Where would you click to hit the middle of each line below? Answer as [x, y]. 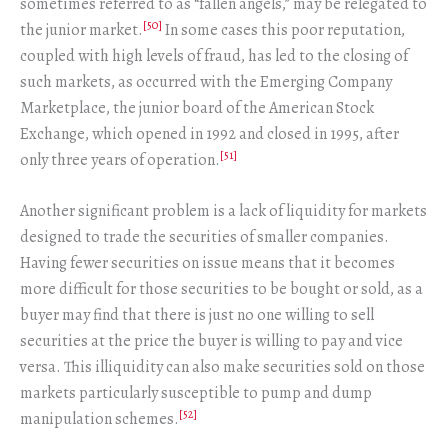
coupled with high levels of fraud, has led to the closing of [214, 55]
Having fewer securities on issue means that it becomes [207, 263]
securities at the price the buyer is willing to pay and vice [211, 341]
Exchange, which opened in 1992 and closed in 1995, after [209, 133]
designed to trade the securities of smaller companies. [204, 237]
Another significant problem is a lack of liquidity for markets [223, 211]
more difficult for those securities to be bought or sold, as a [221, 289]
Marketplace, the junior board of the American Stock [197, 107]
